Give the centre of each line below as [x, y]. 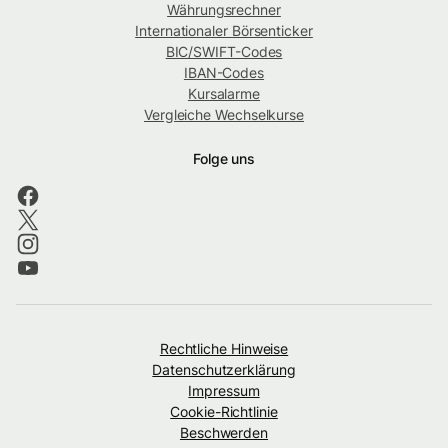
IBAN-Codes [224, 73]
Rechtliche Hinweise [224, 349]
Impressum [224, 391]
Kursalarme [224, 94]
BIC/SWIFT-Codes [224, 52]
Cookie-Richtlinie [224, 412]
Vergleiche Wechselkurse [224, 115]
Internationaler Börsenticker [224, 31]
